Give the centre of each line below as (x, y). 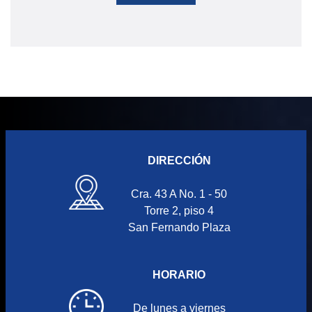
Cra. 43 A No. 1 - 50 (179, 194)
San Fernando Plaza (179, 228)
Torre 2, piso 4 (179, 211)
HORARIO (179, 275)
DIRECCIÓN (179, 161)
